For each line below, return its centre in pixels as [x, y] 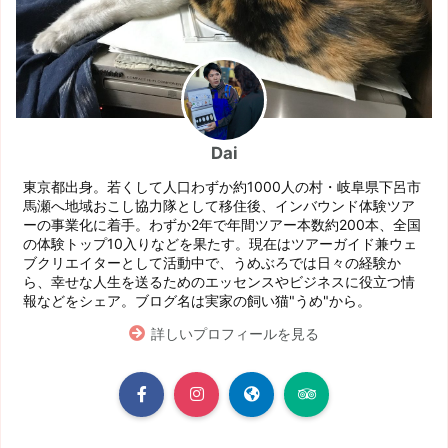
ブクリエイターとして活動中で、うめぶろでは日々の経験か [212, 262]
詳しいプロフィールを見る [235, 333]
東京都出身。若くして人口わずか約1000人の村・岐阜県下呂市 [222, 186]
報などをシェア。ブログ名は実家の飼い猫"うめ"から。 [197, 300]
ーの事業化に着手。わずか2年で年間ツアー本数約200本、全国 [222, 224]
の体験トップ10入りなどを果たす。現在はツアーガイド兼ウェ [220, 243]
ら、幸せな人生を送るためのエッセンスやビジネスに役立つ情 [219, 281]
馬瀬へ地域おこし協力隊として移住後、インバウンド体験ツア [219, 205]
